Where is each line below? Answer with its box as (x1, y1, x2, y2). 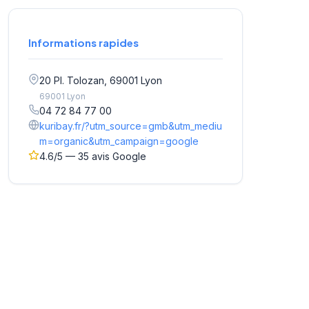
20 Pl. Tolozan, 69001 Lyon (39, 74, 162, 87)
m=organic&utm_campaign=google (39, 135, 199, 148)
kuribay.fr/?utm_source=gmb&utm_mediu (39, 120, 222, 132)
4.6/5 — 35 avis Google (39, 150, 146, 163)
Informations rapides (28, 36, 139, 50)
